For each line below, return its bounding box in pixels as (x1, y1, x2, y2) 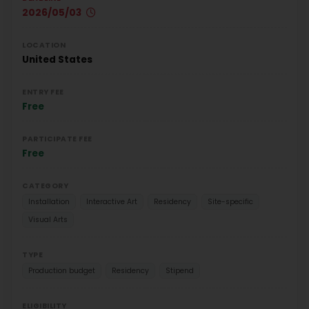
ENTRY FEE (22, 86, 64, 97)
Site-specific (208, 196, 253, 207)
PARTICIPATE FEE (22, 133, 92, 144)
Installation (28, 196, 70, 207)
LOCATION (22, 39, 66, 50)
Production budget (28, 265, 95, 276)
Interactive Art (86, 196, 137, 207)
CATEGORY (22, 180, 68, 191)
